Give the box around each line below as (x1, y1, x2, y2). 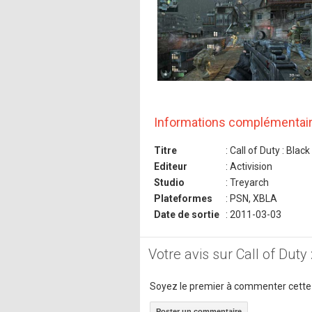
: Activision (224, 160, 272, 172)
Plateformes (154, 192, 212, 204)
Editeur (154, 160, 187, 172)
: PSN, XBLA (224, 192, 277, 204)
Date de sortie (154, 208, 219, 220)
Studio (154, 176, 185, 188)
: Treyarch (224, 176, 269, 188)
